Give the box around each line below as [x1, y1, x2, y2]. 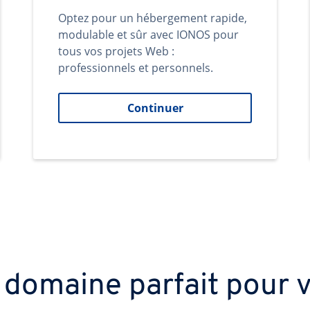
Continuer [127, 100, 183, 116]
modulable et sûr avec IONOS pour [58, 27, 239, 42]
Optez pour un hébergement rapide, [58, 10, 247, 26]
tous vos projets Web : [58, 44, 174, 59]
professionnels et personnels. [58, 60, 213, 75]
